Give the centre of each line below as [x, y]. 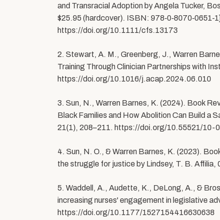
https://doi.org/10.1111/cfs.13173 [118, 30]
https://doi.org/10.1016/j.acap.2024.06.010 [134, 79]
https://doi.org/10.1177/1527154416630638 [136, 213]
